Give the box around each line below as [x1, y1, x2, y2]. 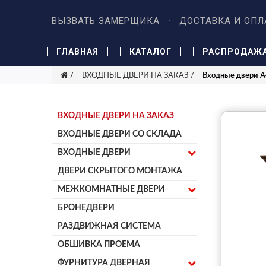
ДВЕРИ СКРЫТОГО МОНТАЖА [58, 167, 182, 175]
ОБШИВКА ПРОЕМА [58, 240, 140, 249]
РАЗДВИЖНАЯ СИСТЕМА [58, 222, 161, 230]
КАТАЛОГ [129, 46, 172, 56]
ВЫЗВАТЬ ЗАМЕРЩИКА [52, 15, 160, 26]
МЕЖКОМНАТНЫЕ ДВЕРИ [58, 185, 165, 194]
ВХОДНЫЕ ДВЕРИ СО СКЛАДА [58, 130, 182, 138]
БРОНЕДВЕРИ [58, 204, 115, 212]
